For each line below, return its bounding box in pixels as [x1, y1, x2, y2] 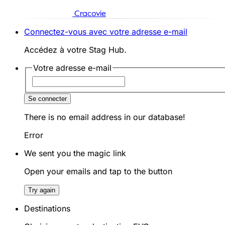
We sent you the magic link [24, 148, 126, 158]
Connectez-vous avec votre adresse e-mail [24, 27, 187, 37]
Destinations [24, 203, 70, 213]
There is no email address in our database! [24, 111, 185, 122]
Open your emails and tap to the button [24, 166, 172, 176]
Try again [28, 186, 55, 194]
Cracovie [74, 10, 106, 18]
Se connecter [28, 94, 67, 102]
